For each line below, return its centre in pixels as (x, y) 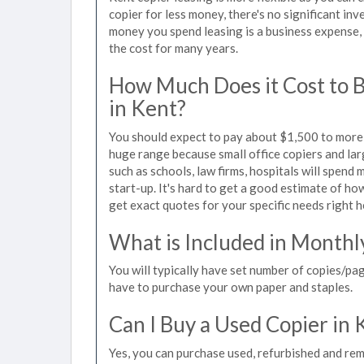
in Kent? (147, 108)
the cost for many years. (173, 48)
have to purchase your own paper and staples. (231, 287)
